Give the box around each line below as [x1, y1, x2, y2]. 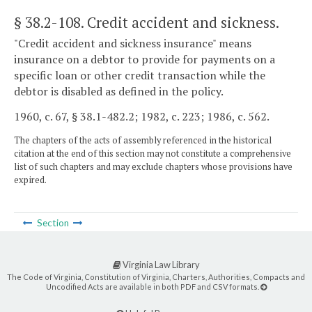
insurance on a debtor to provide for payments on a [14, 52, 275, 68]
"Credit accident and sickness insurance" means [14, 36, 251, 52]
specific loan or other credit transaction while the [14, 68, 265, 84]
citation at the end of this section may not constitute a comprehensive [14, 147, 291, 159]
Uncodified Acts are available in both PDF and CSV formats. [45, 281, 260, 291]
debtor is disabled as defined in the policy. [14, 84, 224, 100]
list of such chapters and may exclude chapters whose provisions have [14, 160, 292, 173]
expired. [14, 173, 47, 186]
